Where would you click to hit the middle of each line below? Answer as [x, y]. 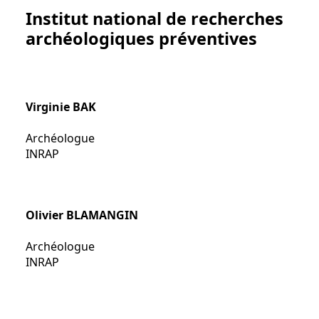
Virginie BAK [61, 107]
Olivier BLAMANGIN [82, 215]
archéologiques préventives [141, 38]
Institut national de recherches [155, 19]
